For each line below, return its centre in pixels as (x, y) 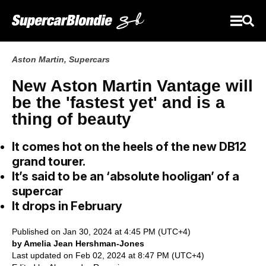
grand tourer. (49, 161)
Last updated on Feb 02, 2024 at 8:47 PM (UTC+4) (108, 255)
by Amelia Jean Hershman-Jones (78, 243)
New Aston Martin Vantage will (132, 86)
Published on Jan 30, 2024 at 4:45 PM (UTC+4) (101, 232)
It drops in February (67, 206)
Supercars (89, 59)
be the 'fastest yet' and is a (118, 102)
